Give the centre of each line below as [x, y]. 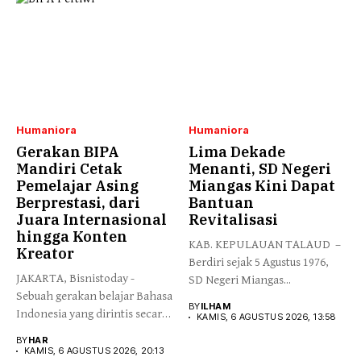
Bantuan [221, 203]
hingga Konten [72, 237]
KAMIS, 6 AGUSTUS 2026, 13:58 [266, 317]
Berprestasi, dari [78, 203]
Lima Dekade [237, 152]
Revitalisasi [233, 220]
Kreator [45, 253]
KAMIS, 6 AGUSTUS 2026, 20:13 [94, 351]
